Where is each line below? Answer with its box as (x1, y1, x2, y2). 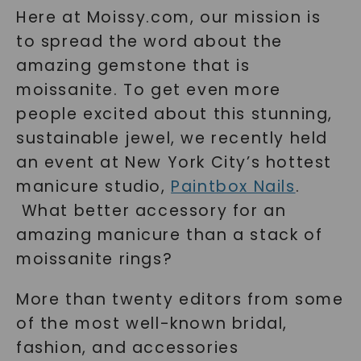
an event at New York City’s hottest (15, 151, 332, 173)
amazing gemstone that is (15, 55, 251, 77)
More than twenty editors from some (15, 288, 344, 310)
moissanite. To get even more (15, 79, 281, 101)
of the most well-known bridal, (15, 313, 288, 334)
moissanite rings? (15, 248, 173, 270)
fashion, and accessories (15, 337, 239, 359)
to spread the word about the (15, 31, 283, 52)
